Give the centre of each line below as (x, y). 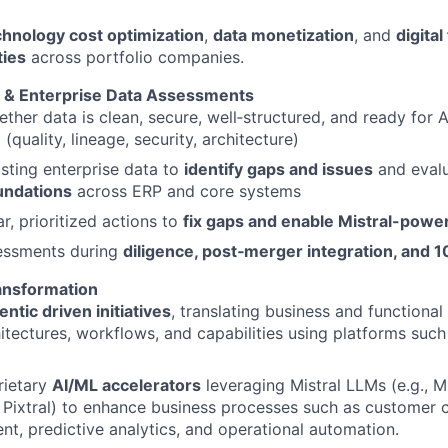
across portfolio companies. (135, 57)
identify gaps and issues (278, 169)
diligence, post (180, 251)
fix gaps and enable (260, 221)
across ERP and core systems (186, 191)
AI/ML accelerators (126, 385)
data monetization (283, 35)
